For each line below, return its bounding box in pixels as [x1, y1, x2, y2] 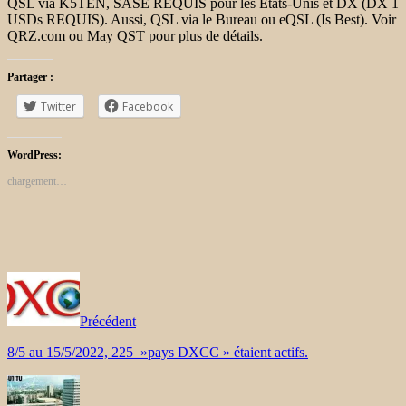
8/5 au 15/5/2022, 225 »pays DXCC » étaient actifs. [7, 343, 308, 360]
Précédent [80, 313, 136, 329]
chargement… [7, 174, 67, 188]
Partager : [7, 70, 53, 83]
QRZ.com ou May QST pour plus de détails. [7, 27, 263, 43]
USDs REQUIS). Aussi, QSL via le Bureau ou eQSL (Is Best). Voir [7, 11, 396, 27]
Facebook [122, 98, 173, 114]
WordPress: [7, 148, 62, 161]
